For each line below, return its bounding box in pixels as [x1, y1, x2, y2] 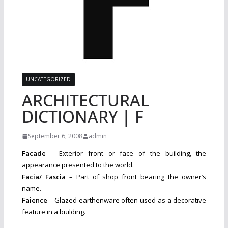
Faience [21, 195, 47, 205]
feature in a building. [21, 207, 85, 217]
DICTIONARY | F [21, 105, 144, 128]
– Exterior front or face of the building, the [50, 149, 207, 158]
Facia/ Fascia [21, 172, 66, 182]
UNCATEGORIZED [25, 76, 71, 83]
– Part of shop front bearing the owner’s [65, 172, 207, 182]
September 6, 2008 [27, 132, 82, 141]
